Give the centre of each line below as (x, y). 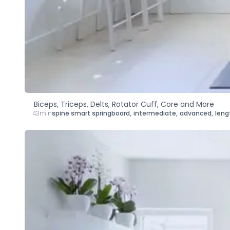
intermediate (155, 113)
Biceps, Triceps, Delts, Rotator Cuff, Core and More (124, 104)
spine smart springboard (91, 113)
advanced (196, 113)
